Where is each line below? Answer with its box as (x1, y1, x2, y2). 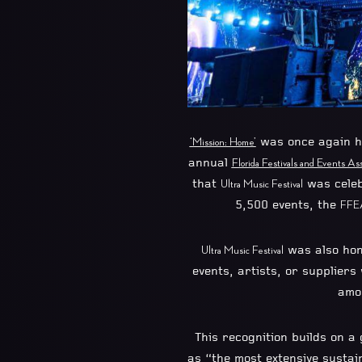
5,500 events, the (235, 197, 340, 213)
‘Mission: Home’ (189, 135, 256, 148)
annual (187, 155, 232, 170)
